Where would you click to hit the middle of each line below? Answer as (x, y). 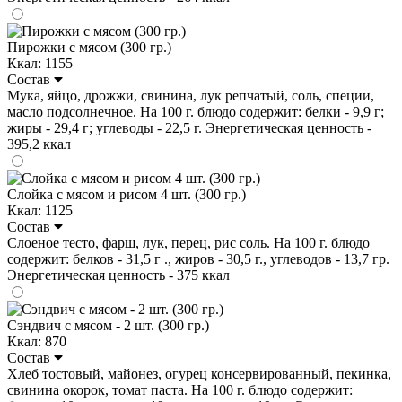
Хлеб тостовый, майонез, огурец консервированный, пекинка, (199, 373)
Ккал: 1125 (40, 210)
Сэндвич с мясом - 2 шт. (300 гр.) (108, 325)
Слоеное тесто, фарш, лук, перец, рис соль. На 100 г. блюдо (188, 242)
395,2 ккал (39, 144)
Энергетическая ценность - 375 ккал (118, 275)
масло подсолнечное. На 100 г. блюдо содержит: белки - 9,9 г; (196, 111)
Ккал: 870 (37, 341)
